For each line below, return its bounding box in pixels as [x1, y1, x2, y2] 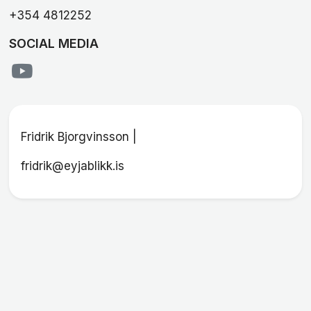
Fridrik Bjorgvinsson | [20, 130, 137, 144]
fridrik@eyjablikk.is [20, 159, 124, 174]
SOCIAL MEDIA [8, 36, 99, 51]
